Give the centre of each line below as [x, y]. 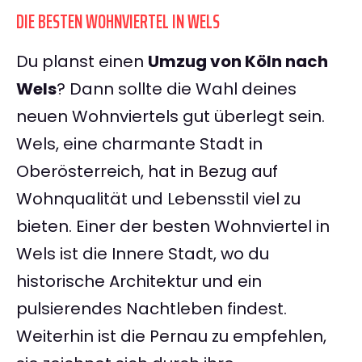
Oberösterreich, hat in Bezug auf [147, 172]
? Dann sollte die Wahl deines [177, 89]
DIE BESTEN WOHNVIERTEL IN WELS [118, 22]
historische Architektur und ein [139, 282]
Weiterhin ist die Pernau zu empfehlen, [171, 337]
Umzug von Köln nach [238, 62]
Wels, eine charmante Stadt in [139, 144]
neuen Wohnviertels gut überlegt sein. [170, 117]
